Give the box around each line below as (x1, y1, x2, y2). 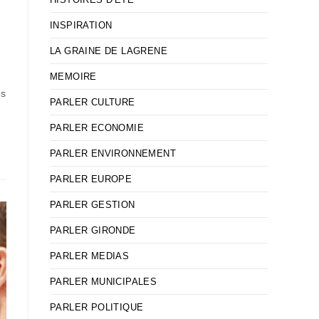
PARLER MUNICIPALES (50, 276, 157, 287)
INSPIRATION (50, 20, 113, 31)
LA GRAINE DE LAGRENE (50, 46, 167, 56)
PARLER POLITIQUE (50, 302, 144, 313)
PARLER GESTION (50, 199, 135, 210)
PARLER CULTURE (50, 97, 135, 108)
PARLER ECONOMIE (50, 122, 144, 133)
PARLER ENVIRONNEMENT (50, 148, 176, 159)
